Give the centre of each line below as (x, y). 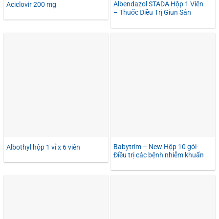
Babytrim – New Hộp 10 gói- (156, 146)
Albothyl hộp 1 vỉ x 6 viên (43, 147)
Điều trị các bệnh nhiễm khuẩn (159, 155)
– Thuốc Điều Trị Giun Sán (152, 12)
